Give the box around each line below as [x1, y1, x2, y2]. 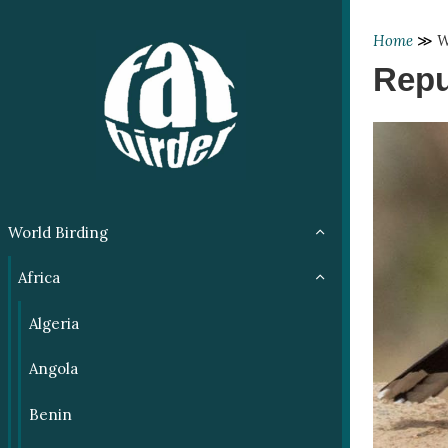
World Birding [7, 222, 108, 242]
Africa [18, 268, 60, 288]
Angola [28, 359, 78, 379]
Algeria [28, 313, 79, 333]
